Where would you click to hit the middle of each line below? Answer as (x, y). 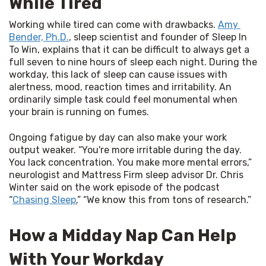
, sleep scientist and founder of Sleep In (158, 37)
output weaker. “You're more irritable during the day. (125, 150)
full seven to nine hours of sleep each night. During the (133, 62)
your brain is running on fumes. (79, 112)
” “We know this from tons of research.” (164, 199)
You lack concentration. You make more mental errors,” (130, 162)
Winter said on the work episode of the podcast (114, 187)
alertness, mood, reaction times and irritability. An (120, 87)
